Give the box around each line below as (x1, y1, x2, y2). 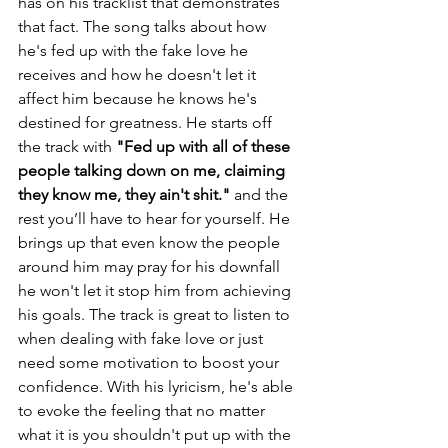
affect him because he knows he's (18, 89, 261, 109)
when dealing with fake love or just (18, 329, 267, 349)
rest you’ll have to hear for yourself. (18, 209, 265, 229)
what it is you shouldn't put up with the (18, 425, 295, 445)
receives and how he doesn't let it (18, 65, 260, 85)
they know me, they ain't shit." (18, 185, 234, 205)
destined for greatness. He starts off (18, 113, 276, 133)
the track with (18, 137, 116, 157)
